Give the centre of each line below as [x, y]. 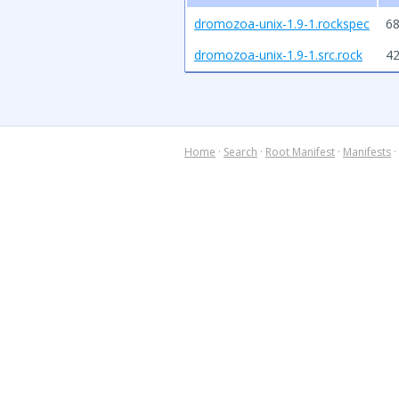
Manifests [367, 152]
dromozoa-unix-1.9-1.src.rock [278, 55]
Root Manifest [300, 152]
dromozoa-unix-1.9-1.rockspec [282, 24]
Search [240, 152]
